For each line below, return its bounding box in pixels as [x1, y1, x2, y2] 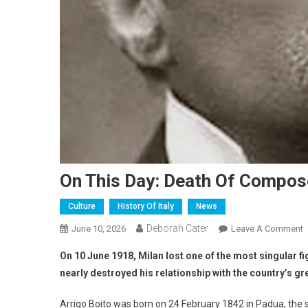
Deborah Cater [146, 222, 208, 234]
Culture [68, 201, 96, 211]
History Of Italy [118, 201, 174, 211]
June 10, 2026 [71, 223, 126, 234]
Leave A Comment [231, 223, 303, 234]
